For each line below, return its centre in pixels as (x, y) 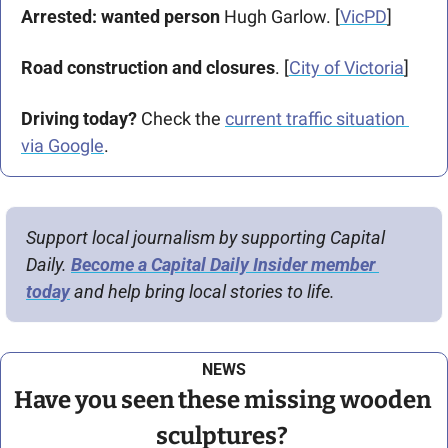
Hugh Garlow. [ (280, 16)
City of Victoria (346, 67)
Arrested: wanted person (120, 16)
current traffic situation (315, 118)
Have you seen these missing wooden (222, 400)
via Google (62, 145)
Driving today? (79, 118)
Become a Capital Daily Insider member (223, 264)
